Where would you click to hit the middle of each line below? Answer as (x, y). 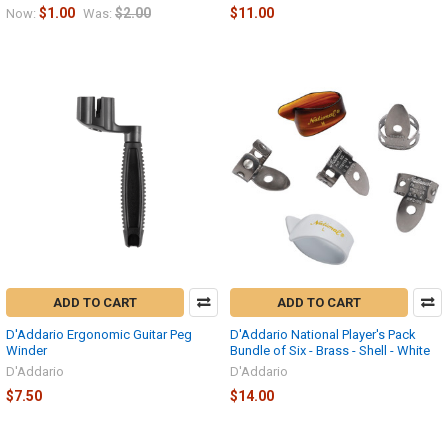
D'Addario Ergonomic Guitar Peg (99, 334)
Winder (26, 350)
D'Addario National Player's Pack (323, 334)
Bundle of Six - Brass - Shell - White (330, 350)
